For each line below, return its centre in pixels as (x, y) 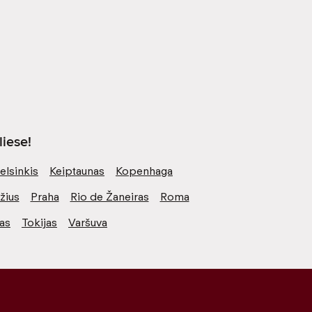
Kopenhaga (144, 171)
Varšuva (88, 222)
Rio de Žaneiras (109, 196)
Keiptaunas (77, 171)
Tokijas (39, 222)
